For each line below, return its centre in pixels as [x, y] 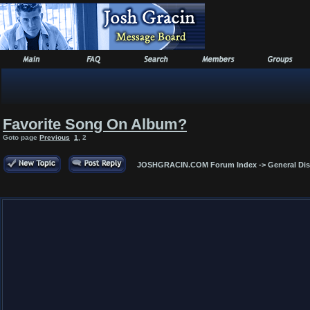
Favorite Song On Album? [95, 124]
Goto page [21, 137]
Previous [55, 137]
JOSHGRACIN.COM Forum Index [197, 165]
